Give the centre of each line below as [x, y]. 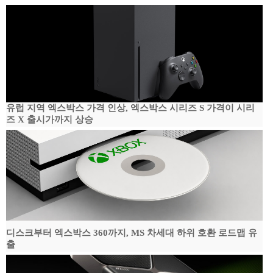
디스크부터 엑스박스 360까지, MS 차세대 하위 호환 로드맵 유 [132, 233]
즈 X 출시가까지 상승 [50, 119]
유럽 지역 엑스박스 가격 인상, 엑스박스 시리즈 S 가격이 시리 [130, 108]
